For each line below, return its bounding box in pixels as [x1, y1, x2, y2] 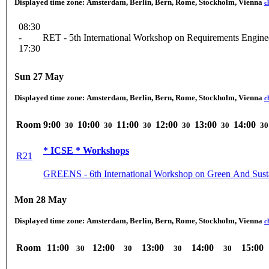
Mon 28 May [14, 195, 67, 205]
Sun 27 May [14, 71, 64, 82]
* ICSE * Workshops [43, 145, 129, 156]
